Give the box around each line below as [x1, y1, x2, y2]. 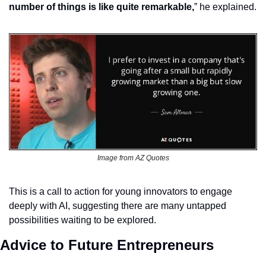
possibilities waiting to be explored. [9, 214, 156, 225]
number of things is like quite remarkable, [9, 2, 194, 12]
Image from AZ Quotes [97, 153, 169, 162]
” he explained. [194, 2, 256, 12]
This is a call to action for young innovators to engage [9, 186, 232, 197]
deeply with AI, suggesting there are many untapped [9, 200, 226, 211]
